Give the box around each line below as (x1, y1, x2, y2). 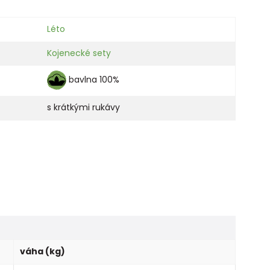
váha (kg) (20, 245, 65, 257)
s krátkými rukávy (47, 101, 120, 113)
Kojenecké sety (47, 46, 111, 59)
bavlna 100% (69, 73, 119, 86)
